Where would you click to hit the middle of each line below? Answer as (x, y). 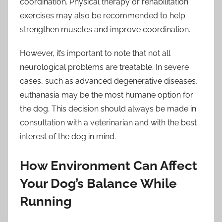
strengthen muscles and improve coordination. (105, 30)
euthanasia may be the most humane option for (107, 95)
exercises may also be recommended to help (103, 16)
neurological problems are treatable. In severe (104, 67)
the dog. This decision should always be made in (108, 109)
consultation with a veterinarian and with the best (108, 123)
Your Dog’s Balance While (98, 184)
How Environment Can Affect (109, 166)
